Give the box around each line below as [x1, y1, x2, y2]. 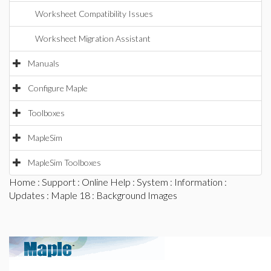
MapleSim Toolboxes [28, 157, 101, 168]
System [137, 176, 168, 188]
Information [174, 176, 223, 188]
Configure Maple [28, 83, 88, 93]
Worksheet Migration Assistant [35, 33, 151, 44]
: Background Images [90, 189, 177, 201]
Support [42, 176, 76, 188]
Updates [9, 189, 45, 201]
